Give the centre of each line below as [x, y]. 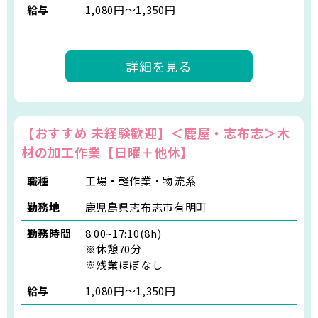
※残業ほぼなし [124, 264]
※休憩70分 [113, 248]
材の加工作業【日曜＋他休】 [108, 152]
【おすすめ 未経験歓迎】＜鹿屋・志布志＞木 [156, 132]
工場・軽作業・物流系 [141, 180]
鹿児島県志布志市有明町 [146, 207]
